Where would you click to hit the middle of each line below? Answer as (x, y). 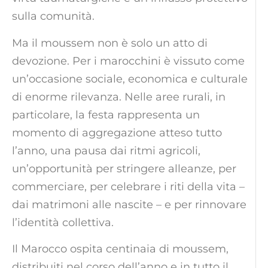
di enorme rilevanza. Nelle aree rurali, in (119, 97)
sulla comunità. (53, 16)
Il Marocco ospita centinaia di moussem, (120, 249)
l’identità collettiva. (63, 222)
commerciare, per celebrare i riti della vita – (128, 186)
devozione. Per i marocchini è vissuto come (128, 61)
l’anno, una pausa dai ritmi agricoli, (106, 150)
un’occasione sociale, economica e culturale (130, 79)
